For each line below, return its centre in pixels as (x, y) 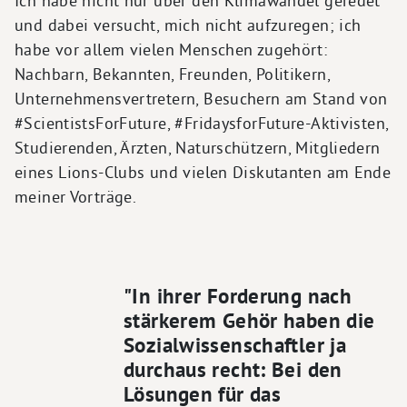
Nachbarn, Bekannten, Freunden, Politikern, (172, 74)
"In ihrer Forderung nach (238, 296)
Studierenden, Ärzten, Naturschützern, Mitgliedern (198, 147)
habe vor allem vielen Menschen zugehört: (171, 49)
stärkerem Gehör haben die (249, 320)
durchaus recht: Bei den (233, 369)
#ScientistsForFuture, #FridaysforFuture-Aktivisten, (202, 123)
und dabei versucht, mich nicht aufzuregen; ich (188, 25)
